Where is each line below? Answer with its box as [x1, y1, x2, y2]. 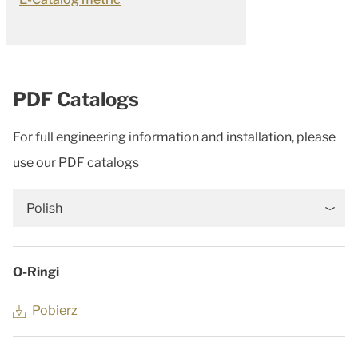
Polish [26, 201, 62, 217]
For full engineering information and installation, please [13, 129, 336, 145]
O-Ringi [13, 265, 59, 280]
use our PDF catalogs [13, 155, 139, 171]
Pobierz [32, 303, 78, 319]
